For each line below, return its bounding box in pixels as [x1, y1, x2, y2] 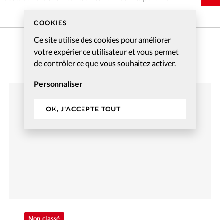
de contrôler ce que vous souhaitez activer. [34, 58, 176, 68]
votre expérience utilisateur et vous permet [34, 46, 179, 56]
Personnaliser [34, 79, 82, 88]
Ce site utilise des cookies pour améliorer [34, 34, 171, 44]
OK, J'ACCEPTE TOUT [46, 105, 121, 113]
